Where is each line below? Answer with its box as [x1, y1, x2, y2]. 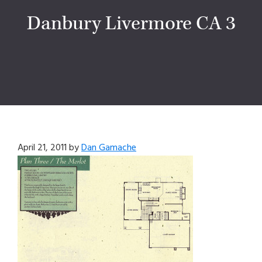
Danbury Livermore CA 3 [26, 11, 236, 37]
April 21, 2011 [18, 140, 67, 156]
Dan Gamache [81, 140, 136, 156]
